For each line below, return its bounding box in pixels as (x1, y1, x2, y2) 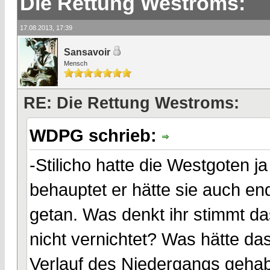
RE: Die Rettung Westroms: (24, 94, 239, 112)
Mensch (64, 60, 87, 67)
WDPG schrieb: (30, 125, 162, 145)
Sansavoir (64, 47, 110, 57)
